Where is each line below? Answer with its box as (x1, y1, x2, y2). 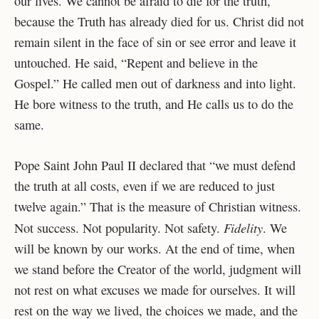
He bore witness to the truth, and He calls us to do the (14, 95, 293, 113)
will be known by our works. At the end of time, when (14, 240, 295, 258)
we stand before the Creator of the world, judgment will (14, 261, 301, 278)
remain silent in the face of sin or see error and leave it (14, 33, 296, 51)
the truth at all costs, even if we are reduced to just (14, 177, 275, 195)
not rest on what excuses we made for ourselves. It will (14, 281, 296, 299)
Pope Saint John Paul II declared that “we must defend (14, 157, 296, 174)
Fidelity (224, 219, 263, 237)
